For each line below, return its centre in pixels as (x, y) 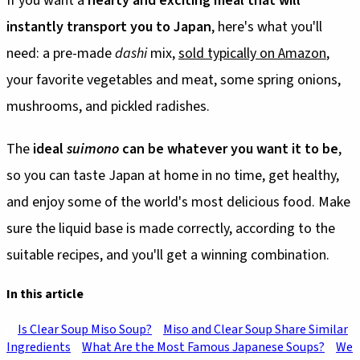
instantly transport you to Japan (109, 27)
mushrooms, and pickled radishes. (108, 107)
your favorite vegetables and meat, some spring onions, (174, 80)
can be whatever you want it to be (229, 149)
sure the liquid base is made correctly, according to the (171, 229)
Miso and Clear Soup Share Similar (256, 329)
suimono (93, 149)
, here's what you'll (267, 27)
